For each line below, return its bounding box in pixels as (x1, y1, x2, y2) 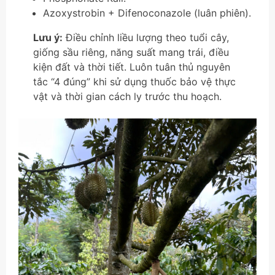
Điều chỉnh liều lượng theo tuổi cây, (63, 31, 229, 44)
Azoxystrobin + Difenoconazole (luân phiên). (43, 7, 251, 20)
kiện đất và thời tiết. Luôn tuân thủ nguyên (33, 61, 230, 74)
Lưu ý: (33, 31, 63, 44)
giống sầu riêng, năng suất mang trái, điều (33, 46, 229, 59)
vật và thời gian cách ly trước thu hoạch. (33, 90, 222, 103)
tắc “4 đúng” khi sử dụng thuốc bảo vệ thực (33, 76, 236, 88)
